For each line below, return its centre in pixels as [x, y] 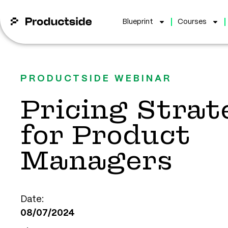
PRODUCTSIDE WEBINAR [96, 79]
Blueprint [138, 22]
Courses [192, 22]
